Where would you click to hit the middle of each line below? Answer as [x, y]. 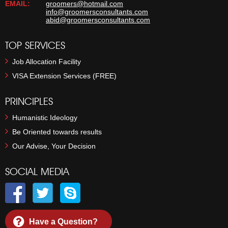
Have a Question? [63, 221]
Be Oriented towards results [55, 132]
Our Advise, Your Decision [52, 146]
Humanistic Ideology [43, 118]
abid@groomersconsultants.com [98, 20]
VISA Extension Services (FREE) [62, 76]
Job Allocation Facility [45, 62]
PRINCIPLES [29, 101]
